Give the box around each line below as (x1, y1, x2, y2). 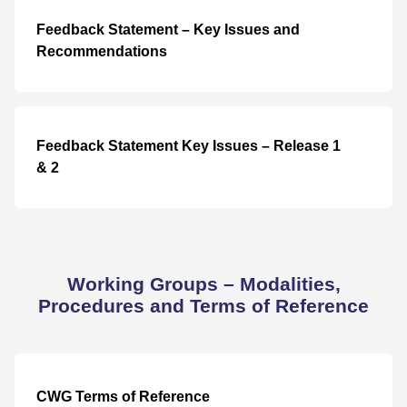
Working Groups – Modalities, (66, 273, 341, 294)
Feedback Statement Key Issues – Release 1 (36, 137, 341, 154)
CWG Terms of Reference (36, 388, 210, 404)
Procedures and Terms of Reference (38, 294, 369, 316)
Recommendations (36, 43, 167, 59)
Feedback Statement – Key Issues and (36, 21, 300, 37)
